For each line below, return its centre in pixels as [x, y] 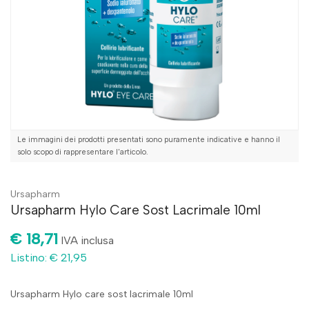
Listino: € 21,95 [49, 257]
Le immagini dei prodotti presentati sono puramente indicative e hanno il [149, 139]
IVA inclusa [87, 240]
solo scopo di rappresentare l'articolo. [83, 152]
